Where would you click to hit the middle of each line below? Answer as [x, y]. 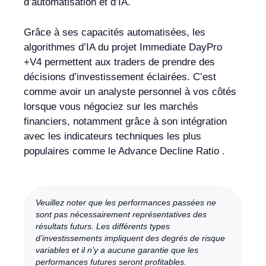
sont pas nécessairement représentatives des [121, 215]
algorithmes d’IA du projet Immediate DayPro [123, 47]
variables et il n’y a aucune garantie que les [117, 250]
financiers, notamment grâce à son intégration [125, 121]
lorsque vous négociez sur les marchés [111, 106]
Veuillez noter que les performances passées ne [126, 203]
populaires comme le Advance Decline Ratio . [124, 151]
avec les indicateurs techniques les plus [113, 136]
